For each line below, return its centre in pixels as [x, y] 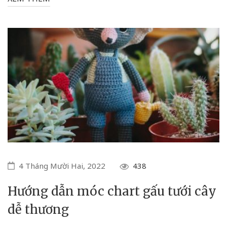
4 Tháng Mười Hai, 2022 [62, 165]
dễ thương [38, 209]
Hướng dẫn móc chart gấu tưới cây [112, 191]
